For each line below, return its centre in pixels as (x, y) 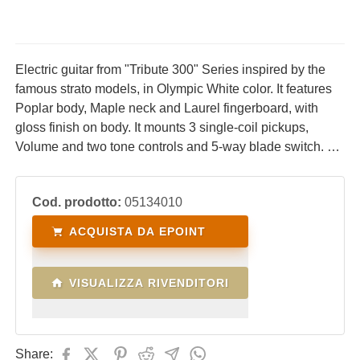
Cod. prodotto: (77, 202)
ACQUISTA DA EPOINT (137, 231)
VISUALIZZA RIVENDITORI (149, 283)
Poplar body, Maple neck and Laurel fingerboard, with (167, 108)
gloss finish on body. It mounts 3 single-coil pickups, (162, 127)
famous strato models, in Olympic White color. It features (174, 89)
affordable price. (61, 185)
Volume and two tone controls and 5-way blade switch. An (179, 147)
